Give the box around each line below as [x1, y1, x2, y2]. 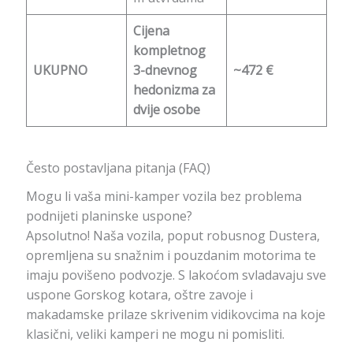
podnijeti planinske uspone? [25, 207, 192, 225]
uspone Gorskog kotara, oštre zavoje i [25, 286, 253, 304]
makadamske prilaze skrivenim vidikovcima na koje [25, 306, 325, 324]
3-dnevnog [132, 61, 197, 79]
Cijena [132, 21, 169, 39]
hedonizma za [132, 80, 215, 98]
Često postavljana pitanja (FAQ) [25, 158, 210, 176]
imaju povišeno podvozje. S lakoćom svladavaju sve [25, 266, 326, 284]
